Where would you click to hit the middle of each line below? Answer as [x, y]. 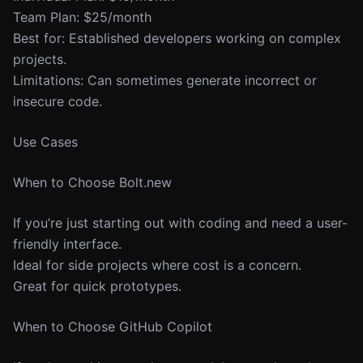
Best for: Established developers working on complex [177, 38]
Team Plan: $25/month [82, 17]
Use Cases [45, 142]
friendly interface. [67, 244]
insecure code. [58, 101]
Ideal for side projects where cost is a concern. [157, 265]
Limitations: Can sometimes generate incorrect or [165, 80]
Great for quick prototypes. [97, 286]
